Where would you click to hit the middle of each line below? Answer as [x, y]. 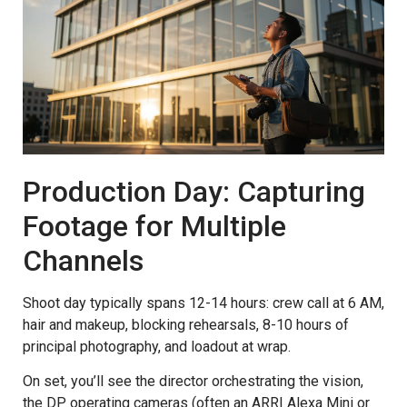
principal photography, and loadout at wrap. [157, 346]
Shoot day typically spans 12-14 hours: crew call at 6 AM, [203, 303]
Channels [83, 260]
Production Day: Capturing [194, 191]
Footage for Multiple [154, 226]
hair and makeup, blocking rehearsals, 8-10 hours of [186, 324]
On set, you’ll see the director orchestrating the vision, [193, 382]
